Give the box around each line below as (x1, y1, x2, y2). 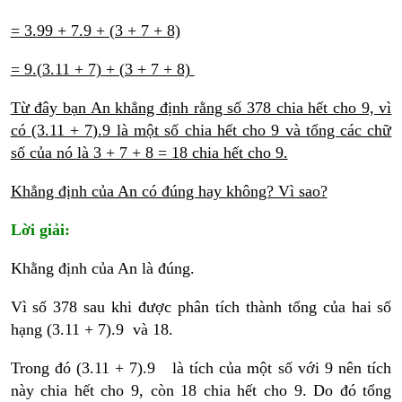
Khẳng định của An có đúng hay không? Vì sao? (10, 182, 328, 201)
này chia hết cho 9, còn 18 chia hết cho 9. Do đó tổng (10, 381, 392, 400)
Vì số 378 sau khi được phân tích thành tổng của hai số (10, 298, 392, 317)
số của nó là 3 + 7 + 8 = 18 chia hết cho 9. (10, 144, 288, 162)
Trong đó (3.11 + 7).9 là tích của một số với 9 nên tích (10, 359, 392, 378)
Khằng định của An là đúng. (10, 259, 195, 278)
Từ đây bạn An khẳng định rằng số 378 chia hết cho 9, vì (10, 99, 392, 118)
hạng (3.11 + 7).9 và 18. (10, 320, 173, 339)
